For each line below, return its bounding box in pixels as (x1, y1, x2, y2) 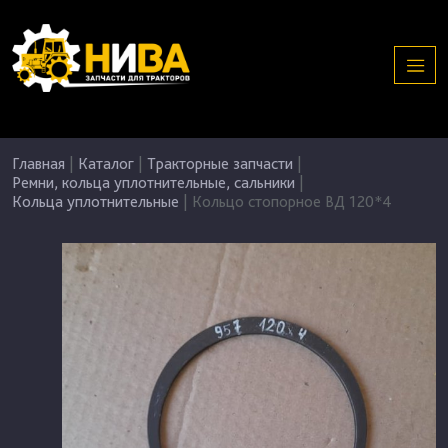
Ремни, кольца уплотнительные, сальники (12, 173, 295, 192)
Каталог (78, 154, 134, 173)
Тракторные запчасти (147, 154, 293, 173)
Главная (12, 154, 65, 173)
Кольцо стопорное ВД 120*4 (192, 192, 392, 211)
